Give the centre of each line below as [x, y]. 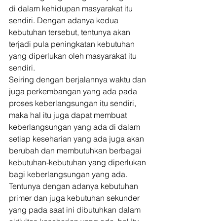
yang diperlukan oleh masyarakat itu [74, 56]
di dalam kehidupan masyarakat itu [72, 8]
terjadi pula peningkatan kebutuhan [73, 44]
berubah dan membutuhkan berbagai [76, 150]
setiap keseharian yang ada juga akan [77, 139]
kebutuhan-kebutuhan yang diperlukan [78, 162]
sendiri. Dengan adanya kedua [65, 20]
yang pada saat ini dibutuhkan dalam [76, 210]
